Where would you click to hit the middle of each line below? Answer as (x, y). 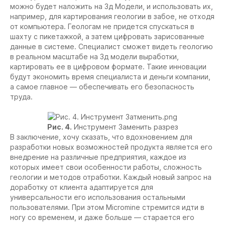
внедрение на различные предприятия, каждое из (98, 157)
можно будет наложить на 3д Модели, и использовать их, (111, 6)
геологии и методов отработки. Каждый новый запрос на (111, 177)
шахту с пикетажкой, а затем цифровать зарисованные (107, 36)
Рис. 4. (59, 127)
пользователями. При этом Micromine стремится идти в (107, 207)
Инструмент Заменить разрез (125, 127)
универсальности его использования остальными (98, 197)
